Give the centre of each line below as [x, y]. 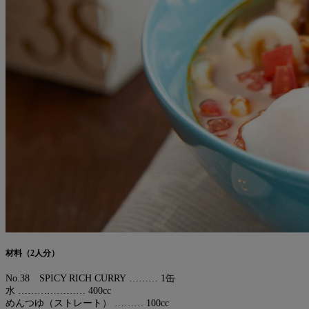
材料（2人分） [32, 254]
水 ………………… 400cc [58, 290]
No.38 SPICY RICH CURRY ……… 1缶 [90, 278]
